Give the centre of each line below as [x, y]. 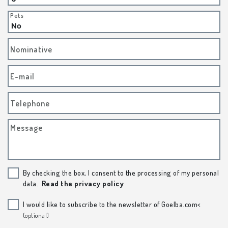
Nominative [31, 49]
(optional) [36, 216]
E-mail [22, 76]
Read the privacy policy [82, 183]
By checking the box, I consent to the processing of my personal [121, 173]
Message [26, 128]
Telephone [30, 103]
